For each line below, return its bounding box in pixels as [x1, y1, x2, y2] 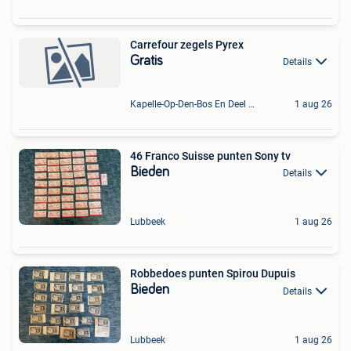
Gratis [130, 53, 163, 68]
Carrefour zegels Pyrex [130, 38, 244, 51]
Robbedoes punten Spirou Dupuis [130, 267, 295, 280]
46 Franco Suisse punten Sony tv [130, 150, 291, 162]
